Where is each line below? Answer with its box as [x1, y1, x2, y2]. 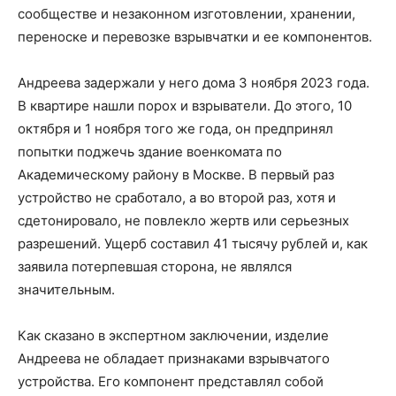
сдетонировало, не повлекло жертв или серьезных [18, 211, 349, 229]
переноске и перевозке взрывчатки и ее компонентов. [18, 27, 372, 45]
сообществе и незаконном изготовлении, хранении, [18, 4, 355, 22]
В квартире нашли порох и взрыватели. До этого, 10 [18, 96, 352, 114]
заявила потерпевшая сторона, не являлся [18, 257, 292, 275]
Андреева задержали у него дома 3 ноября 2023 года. [18, 73, 369, 91]
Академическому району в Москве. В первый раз [18, 165, 334, 183]
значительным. [18, 280, 115, 298]
